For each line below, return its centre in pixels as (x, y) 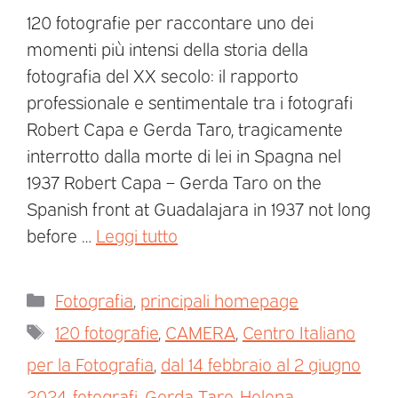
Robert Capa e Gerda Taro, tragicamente (185, 127)
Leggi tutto (137, 234)
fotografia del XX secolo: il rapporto (163, 74)
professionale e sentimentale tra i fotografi (190, 101)
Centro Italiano (299, 331)
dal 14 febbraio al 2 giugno (261, 363)
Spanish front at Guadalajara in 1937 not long (199, 207)
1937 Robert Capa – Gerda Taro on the (174, 181)
